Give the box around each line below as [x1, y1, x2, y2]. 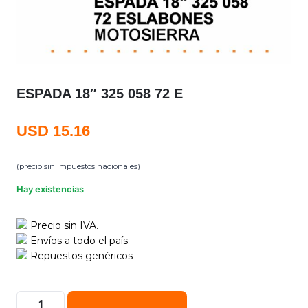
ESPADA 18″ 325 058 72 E [16, 85, 183, 101]
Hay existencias [16, 183, 84, 195]
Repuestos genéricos [27, 249, 133, 262]
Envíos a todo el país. [27, 234, 130, 247]
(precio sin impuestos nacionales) [16, 161, 140, 171]
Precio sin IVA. [27, 219, 98, 232]
